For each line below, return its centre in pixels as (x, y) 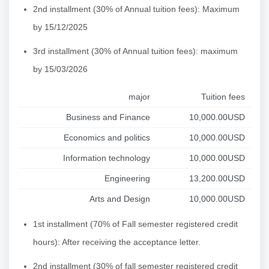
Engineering (127, 178)
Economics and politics (107, 137)
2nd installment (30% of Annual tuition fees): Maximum (136, 9)
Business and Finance (108, 117)
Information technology (107, 158)
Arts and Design (120, 198)
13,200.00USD (217, 178)
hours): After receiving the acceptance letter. (117, 242)
